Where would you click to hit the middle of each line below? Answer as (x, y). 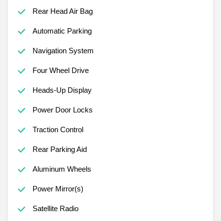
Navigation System (63, 50)
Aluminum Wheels (62, 169)
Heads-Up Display (62, 90)
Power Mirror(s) (58, 188)
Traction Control (58, 129)
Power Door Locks (62, 110)
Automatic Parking (62, 31)
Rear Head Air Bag (62, 11)
